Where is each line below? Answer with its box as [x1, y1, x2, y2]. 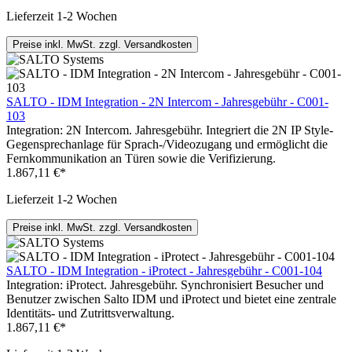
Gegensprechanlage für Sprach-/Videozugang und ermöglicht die [6, 137, 328, 152]
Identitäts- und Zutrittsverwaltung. [6, 306, 174, 321]
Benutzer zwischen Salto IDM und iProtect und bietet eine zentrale [6, 292, 336, 306]
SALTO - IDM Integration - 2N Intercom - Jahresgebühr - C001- [6, 95, 328, 109]
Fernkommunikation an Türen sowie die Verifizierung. [6, 152, 276, 166]
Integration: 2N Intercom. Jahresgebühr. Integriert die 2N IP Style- [6, 123, 333, 137]
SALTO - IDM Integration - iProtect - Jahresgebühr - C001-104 [6, 264, 322, 278]
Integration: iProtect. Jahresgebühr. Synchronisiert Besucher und [6, 278, 324, 292]
